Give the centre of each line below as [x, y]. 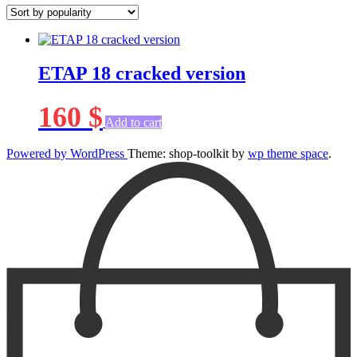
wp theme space [288, 153]
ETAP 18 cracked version [142, 73]
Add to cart [133, 122]
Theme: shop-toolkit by [188, 153]
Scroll [20, 167]
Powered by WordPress [67, 153]
